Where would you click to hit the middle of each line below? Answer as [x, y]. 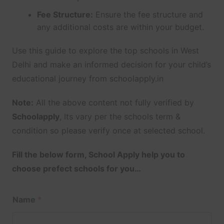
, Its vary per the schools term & [120, 116]
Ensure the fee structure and [148, 14]
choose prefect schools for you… [76, 168]
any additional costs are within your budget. [120, 27]
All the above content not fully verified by [113, 102]
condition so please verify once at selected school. [108, 130]
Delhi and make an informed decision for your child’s [111, 64]
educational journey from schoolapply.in [87, 78]
